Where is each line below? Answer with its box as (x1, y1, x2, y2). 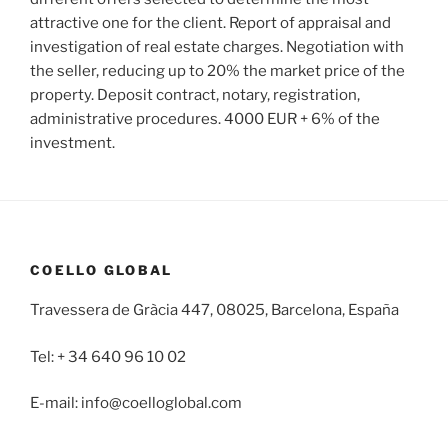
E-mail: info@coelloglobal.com (30, 394, 242, 413)
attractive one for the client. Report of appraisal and (30, 13, 391, 32)
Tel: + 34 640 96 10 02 (30, 347, 186, 366)
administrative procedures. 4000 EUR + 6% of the (30, 109, 380, 128)
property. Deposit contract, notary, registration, (30, 85, 360, 104)
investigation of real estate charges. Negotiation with (30, 37, 404, 56)
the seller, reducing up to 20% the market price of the (30, 61, 405, 80)
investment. (30, 133, 115, 152)
